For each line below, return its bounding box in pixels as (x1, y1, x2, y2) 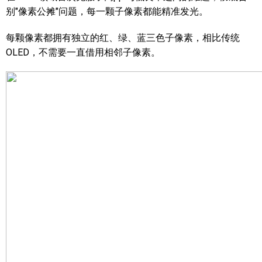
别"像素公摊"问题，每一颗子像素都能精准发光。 (6, 6, 208, 17)
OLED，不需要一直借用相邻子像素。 (6, 47, 160, 58)
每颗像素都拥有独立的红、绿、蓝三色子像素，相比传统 (6, 32, 240, 43)
